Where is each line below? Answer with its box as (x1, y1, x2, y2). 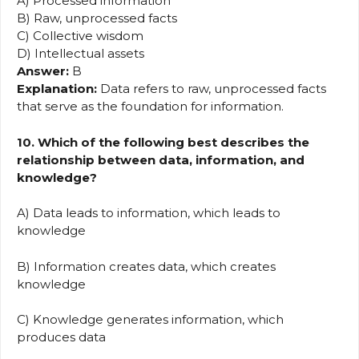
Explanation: (17, 81, 97, 97)
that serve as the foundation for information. (17, 99, 284, 115)
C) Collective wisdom (17, 28, 143, 44)
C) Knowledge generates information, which (17, 312, 284, 328)
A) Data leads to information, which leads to (17, 205, 280, 221)
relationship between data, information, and (17, 151, 305, 167)
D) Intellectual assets (17, 46, 144, 62)
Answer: (17, 63, 69, 79)
